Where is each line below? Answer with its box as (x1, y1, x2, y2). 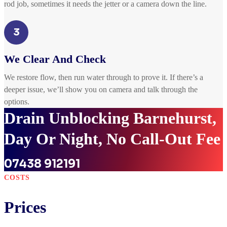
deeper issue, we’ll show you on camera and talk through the (4, 85, 198, 94)
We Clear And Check (4, 53, 106, 66)
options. (4, 97, 29, 106)
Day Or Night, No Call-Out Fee (4, 130, 220, 148)
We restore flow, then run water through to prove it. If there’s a (4, 73, 203, 82)
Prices (4, 198, 46, 217)
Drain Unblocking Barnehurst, (4, 109, 216, 128)
